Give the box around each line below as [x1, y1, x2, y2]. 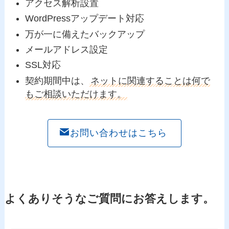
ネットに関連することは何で [90, 75, 211, 86]
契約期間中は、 [25, 75, 90, 86]
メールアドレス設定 [25, 44, 108, 55]
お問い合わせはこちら [70, 128, 168, 139]
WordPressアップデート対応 [25, 13, 145, 24]
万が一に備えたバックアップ [25, 29, 145, 39]
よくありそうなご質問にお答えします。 [4, 192, 214, 205]
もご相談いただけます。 [25, 88, 127, 99]
